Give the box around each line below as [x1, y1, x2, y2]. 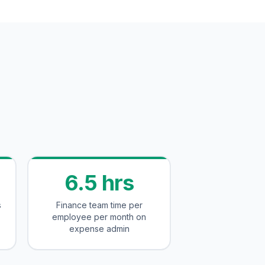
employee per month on [52, 212, 146, 222]
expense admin [69, 224, 130, 234]
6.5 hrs [64, 170, 134, 196]
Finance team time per [56, 200, 143, 210]
